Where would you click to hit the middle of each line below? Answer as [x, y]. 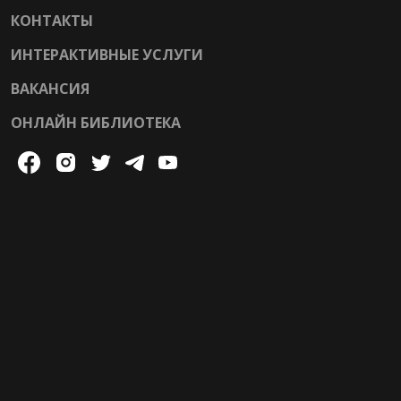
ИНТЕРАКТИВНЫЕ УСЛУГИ [107, 54]
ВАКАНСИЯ [50, 88]
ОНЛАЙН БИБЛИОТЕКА [96, 122]
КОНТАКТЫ [52, 20]
